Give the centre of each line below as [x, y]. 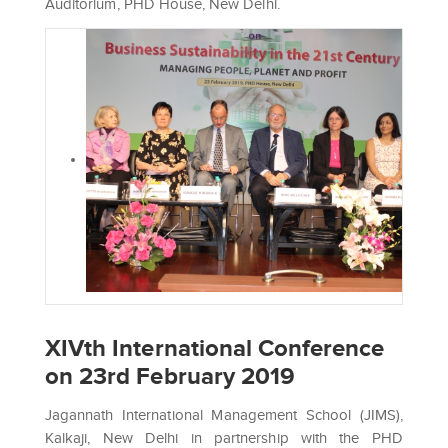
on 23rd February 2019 [170, 375]
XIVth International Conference [215, 347]
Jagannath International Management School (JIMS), [224, 415]
